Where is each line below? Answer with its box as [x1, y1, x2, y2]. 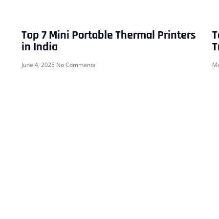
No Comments [56, 61, 95, 69]
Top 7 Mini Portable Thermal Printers [22, 28, 196, 43]
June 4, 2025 [22, 61, 56, 69]
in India [22, 40, 58, 55]
